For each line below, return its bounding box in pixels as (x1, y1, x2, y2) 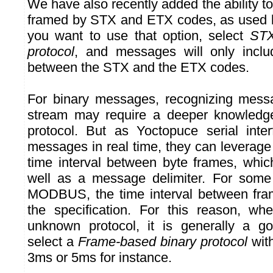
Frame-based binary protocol (78, 234, 247, 250)
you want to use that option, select (27, 28, 250, 44)
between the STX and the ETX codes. (27, 60, 249, 76)
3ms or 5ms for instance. (27, 250, 172, 266)
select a (27, 234, 78, 250)
